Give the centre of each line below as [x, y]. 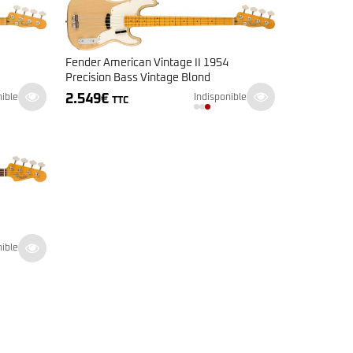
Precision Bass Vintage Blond [137, 78]
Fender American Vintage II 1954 [147, 63]
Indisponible [220, 97]
